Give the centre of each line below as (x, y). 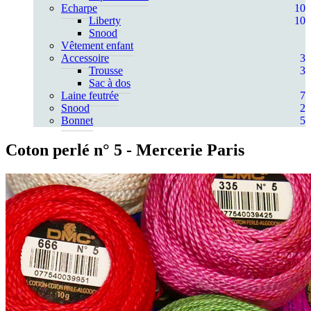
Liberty (105, 20)
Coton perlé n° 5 (64, 150)
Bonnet (77, 120)
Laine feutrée (90, 95)
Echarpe (79, 8)
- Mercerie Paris (183, 150)
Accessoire (85, 58)
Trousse (106, 70)
